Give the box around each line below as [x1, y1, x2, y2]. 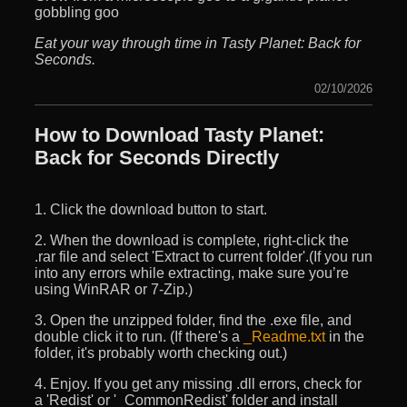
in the [325, 328, 364, 344]
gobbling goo [35, 4, 119, 20]
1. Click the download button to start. [35, 201, 267, 217]
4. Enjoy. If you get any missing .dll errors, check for [35, 375, 362, 392]
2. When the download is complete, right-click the [35, 232, 349, 248]
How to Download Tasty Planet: [35, 123, 324, 146]
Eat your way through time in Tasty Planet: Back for [35, 35, 361, 51]
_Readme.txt [243, 328, 325, 344]
